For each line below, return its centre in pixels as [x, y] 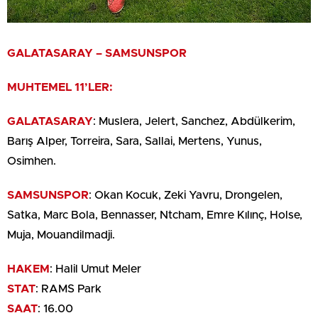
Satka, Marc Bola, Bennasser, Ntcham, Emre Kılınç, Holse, [155, 215]
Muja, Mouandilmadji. [61, 235]
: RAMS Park [68, 289]
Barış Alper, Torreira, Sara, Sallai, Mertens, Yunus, [135, 141]
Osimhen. [32, 161]
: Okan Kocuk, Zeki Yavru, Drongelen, [186, 195]
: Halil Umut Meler [95, 269]
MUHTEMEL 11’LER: [61, 87]
